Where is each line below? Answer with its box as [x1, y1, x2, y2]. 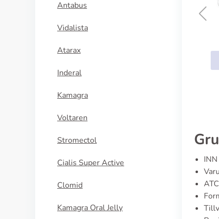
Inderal [57, 67, 82, 78]
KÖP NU [110, 55, 139, 66]
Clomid [57, 180, 83, 191]
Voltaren [57, 112, 88, 123]
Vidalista [57, 22, 88, 33]
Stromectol [57, 135, 97, 146]
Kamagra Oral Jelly [57, 202, 123, 213]
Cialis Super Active [57, 157, 124, 168]
